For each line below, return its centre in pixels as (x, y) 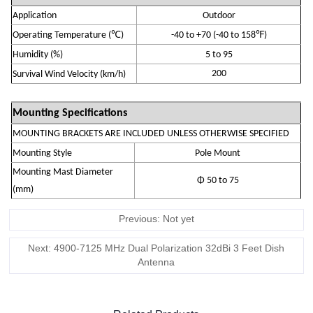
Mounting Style (43, 153)
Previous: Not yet (156, 219)
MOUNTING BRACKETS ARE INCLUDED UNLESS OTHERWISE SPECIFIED (151, 133)
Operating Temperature (61, 35)
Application (35, 15)
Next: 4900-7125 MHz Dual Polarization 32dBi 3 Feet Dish (156, 248)
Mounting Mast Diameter (63, 172)
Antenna (156, 262)
